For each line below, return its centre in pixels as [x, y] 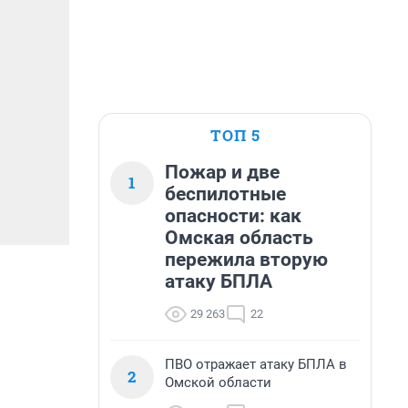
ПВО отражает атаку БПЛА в [256, 364]
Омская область [239, 238]
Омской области [218, 382]
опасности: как [233, 216]
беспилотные [225, 194]
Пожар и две [222, 172]
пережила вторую [246, 260]
